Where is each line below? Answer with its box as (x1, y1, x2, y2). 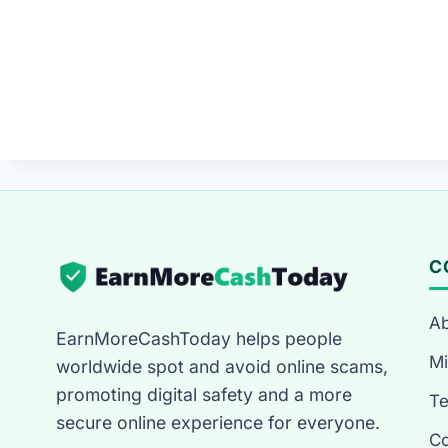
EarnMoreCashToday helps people (56, 327, 342, 349)
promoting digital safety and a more (56, 383, 352, 405)
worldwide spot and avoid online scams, (56, 355, 388, 377)
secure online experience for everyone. (56, 411, 380, 433)
